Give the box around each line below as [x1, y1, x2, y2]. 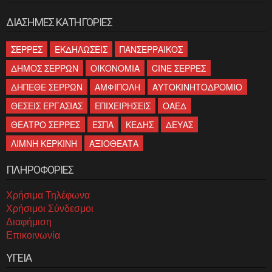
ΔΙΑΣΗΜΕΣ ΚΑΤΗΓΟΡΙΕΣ [6, 15, 112, 29]
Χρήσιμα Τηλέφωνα [6, 189, 90, 200]
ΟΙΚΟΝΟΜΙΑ [90, 61, 140, 74]
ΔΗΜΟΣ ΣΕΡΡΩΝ [11, 61, 78, 74]
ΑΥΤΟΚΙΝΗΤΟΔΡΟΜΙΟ [152, 80, 242, 93]
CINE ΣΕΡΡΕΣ [152, 61, 206, 74]
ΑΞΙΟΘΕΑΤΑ [89, 137, 138, 149]
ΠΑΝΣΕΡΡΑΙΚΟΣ [120, 42, 183, 55]
